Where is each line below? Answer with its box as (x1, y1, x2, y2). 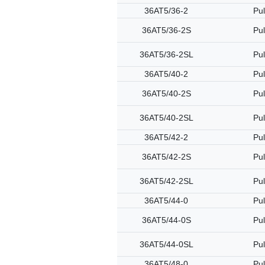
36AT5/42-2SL (139, 176, 193, 186)
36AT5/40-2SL (139, 113, 193, 122)
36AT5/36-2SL (139, 50, 193, 59)
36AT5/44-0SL (139, 240, 193, 249)
